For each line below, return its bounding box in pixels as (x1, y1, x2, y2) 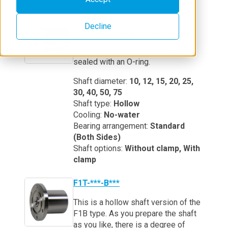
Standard (150, 121, 185, 131)
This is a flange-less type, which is (73, 35, 196, 44)
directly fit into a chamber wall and (73, 46, 194, 55)
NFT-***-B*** (73, 15, 121, 25)
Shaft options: (73, 144, 125, 153)
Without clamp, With (125, 144, 200, 153)
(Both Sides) (73, 132, 121, 142)
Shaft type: (73, 99, 113, 108)
